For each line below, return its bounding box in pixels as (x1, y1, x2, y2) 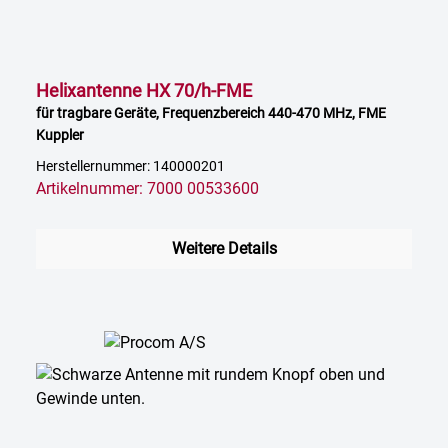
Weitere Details (171, 239, 277, 259)
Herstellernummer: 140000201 (36, 158, 225, 176)
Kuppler (36, 127, 84, 144)
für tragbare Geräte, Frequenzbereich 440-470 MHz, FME (36, 105, 386, 122)
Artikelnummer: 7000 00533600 (36, 179, 259, 199)
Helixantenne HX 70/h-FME (36, 80, 252, 102)
